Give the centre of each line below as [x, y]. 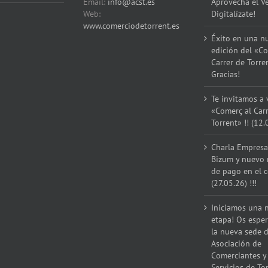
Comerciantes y [239, 255]
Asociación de [237, 243]
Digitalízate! [234, 13]
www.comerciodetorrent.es [131, 25]
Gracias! [226, 74]
